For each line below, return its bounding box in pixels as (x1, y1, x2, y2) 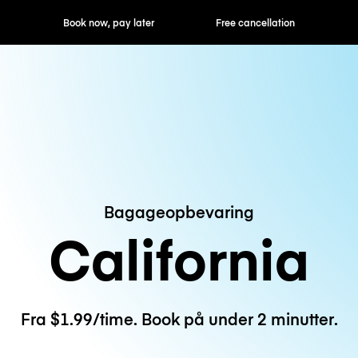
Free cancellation (139, 16, 219, 29)
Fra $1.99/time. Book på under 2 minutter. (20, 308, 338, 330)
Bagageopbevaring (104, 200, 254, 222)
